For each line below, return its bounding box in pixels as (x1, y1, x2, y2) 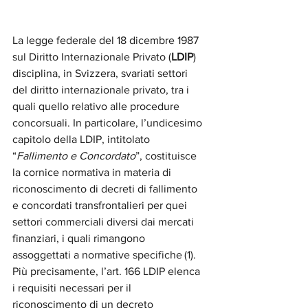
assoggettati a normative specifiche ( (12, 249, 187, 261)
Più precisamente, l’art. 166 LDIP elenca (12, 265, 203, 278)
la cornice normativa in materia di (12, 166, 174, 179)
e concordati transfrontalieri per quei (12, 199, 190, 212)
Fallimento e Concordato (16, 150, 135, 162)
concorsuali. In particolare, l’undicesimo (12, 117, 205, 129)
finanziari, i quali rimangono (12, 232, 148, 245)
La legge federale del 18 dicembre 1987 (12, 34, 201, 47)
